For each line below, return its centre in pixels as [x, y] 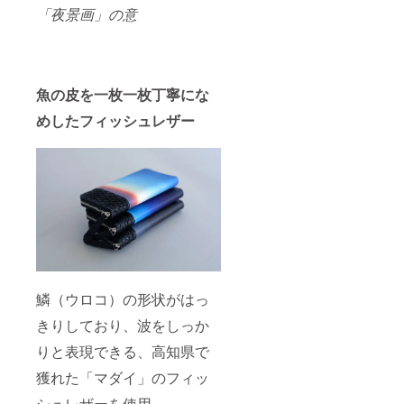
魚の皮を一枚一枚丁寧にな [123, 95]
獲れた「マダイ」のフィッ [123, 377]
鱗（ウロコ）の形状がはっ [123, 298]
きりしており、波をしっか [123, 325]
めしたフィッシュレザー [115, 121]
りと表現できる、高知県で [123, 351]
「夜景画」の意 [87, 14]
